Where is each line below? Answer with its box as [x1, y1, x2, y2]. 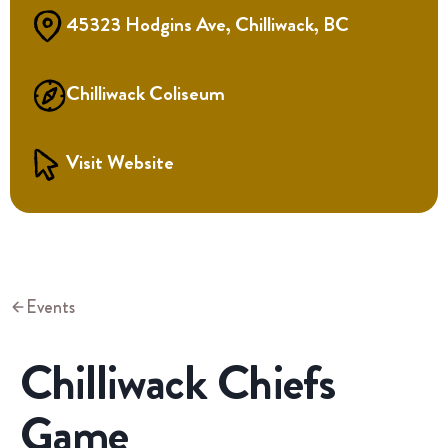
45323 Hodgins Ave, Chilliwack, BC [66, 9, 349, 39]
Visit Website [66, 147, 174, 177]
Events [26, 293, 75, 320]
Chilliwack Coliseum [66, 78, 225, 108]
